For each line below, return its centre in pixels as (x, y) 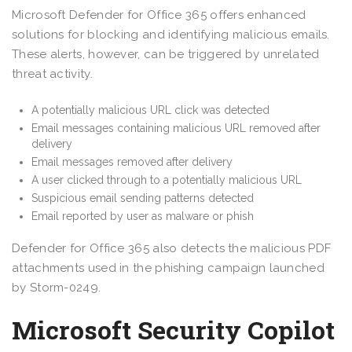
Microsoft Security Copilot (173, 329)
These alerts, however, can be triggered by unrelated (166, 54)
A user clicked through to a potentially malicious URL (167, 180)
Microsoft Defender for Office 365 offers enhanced (159, 15)
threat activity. (52, 73)
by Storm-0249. (57, 287)
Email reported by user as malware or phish (143, 216)
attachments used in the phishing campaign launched (168, 268)
